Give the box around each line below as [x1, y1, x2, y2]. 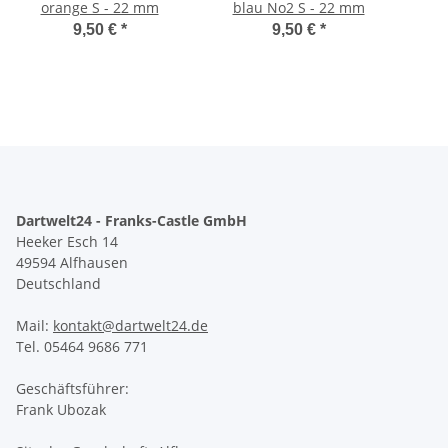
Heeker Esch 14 [16, 231, 118, 251]
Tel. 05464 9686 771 [16, 336, 148, 356]
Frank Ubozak [16, 399, 106, 419]
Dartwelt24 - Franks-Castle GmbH [16, 210, 251, 230]
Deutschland [16, 273, 101, 293]
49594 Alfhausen [16, 252, 128, 272]
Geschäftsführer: [16, 378, 129, 398]
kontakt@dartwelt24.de [53, 315, 208, 335]
